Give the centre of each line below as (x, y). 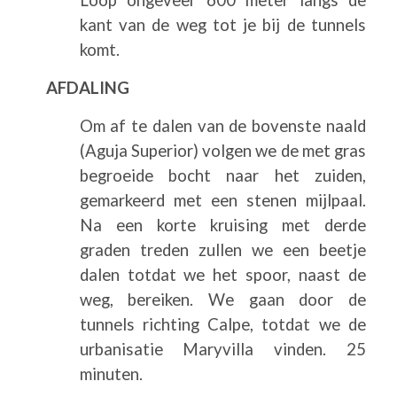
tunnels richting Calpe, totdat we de (222, 324)
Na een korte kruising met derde (222, 225)
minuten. (111, 374)
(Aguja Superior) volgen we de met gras (222, 150)
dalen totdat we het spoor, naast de (222, 274)
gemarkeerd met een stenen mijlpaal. (222, 200)
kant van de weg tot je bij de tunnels (222, 24)
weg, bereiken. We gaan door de (222, 299)
